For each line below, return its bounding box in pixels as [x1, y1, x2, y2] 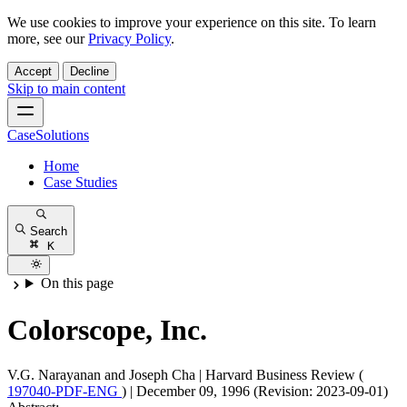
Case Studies [44, 174, 117, 190]
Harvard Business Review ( [205, 366, 363, 382]
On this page [40, 275, 114, 292]
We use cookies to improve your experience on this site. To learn [7, 15, 376, 30]
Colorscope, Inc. [7, 313, 207, 347]
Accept [15, 65, 52, 78]
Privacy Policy [88, 31, 171, 46]
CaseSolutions [7, 127, 89, 143]
